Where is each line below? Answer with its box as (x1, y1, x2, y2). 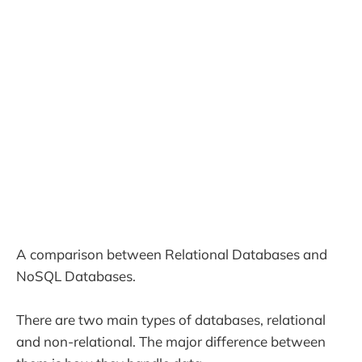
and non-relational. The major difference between (16, 333, 326, 351)
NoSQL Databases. (16, 267, 136, 284)
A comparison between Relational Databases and (16, 246, 327, 263)
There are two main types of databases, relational (16, 311, 326, 329)
